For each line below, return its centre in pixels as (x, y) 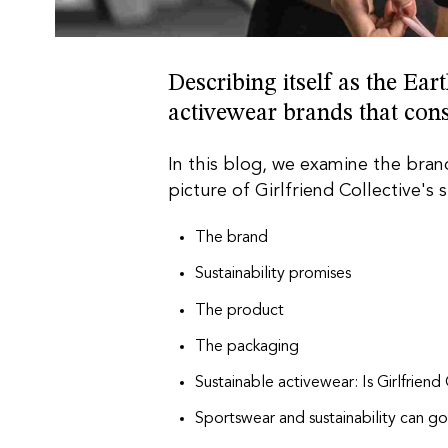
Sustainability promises (273, 274)
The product (240, 310)
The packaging (247, 346)
